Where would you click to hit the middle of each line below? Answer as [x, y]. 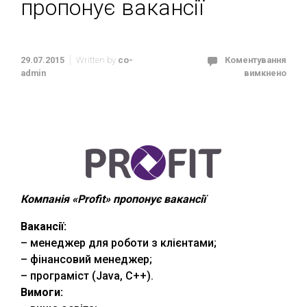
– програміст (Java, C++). [87, 276]
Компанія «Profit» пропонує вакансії [113, 199]
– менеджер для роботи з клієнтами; [119, 243]
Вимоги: [42, 292]
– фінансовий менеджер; [86, 259]
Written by [97, 60]
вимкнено [265, 73]
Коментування [256, 60]
